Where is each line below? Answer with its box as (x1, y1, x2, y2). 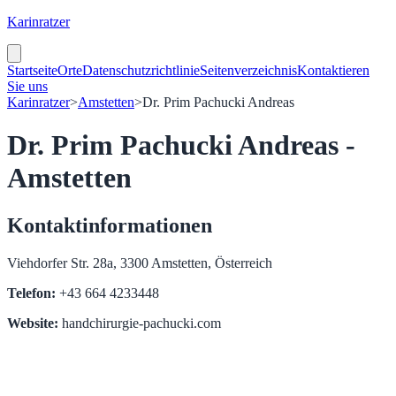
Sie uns (7, 79, 48, 94)
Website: (7, 315, 58, 331)
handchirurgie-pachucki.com (58, 315, 221, 331)
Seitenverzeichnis (200, 63, 297, 78)
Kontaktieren (297, 63, 369, 78)
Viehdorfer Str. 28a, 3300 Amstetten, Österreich (7, 255, 272, 270)
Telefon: (7, 285, 56, 301)
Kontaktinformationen (7, 213, 212, 237)
